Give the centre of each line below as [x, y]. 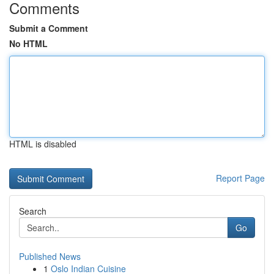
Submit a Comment [49, 28]
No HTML [28, 43]
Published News [50, 256]
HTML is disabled [43, 144]
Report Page [240, 178]
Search [33, 211]
